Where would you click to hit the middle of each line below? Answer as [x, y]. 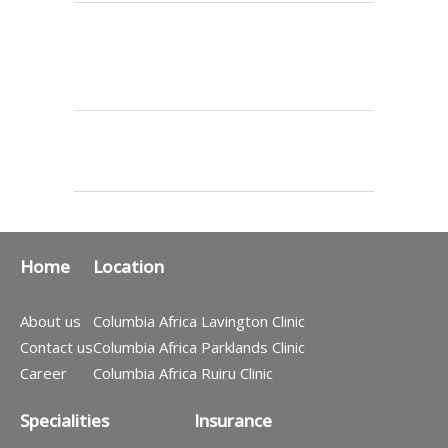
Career [43, 372]
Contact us [56, 346]
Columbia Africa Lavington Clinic [199, 320]
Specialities [64, 420]
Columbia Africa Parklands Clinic [199, 346]
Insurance [233, 420]
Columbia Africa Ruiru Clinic [183, 372]
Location [128, 266]
